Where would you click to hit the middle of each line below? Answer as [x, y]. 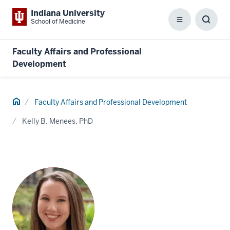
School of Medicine [58, 22]
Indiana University [68, 13]
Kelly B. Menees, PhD [57, 121]
